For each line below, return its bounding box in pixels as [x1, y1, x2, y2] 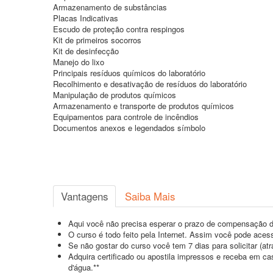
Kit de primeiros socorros [53, 34, 141, 46]
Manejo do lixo [53, 56, 104, 68]
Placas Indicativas [53, 12, 118, 24]
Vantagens [61, 189, 108, 204]
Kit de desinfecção [53, 45, 119, 57]
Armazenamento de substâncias [53, 1, 167, 13]
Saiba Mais [125, 189, 175, 204]
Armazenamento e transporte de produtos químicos [53, 100, 234, 112]
